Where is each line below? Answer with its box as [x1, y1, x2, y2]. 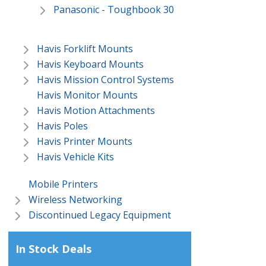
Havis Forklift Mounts [37, 42, 133, 56]
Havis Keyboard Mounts [37, 58, 144, 71]
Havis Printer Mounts [37, 135, 132, 148]
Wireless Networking [28, 193, 122, 207]
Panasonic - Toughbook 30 [53, 3, 174, 17]
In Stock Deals [15, 242, 91, 256]
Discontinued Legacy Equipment [28, 208, 171, 222]
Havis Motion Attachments [37, 104, 155, 118]
